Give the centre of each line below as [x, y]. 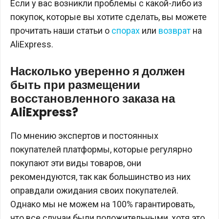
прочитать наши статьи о [61, 31]
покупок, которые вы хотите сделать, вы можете [109, 17]
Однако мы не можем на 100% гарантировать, [102, 204]
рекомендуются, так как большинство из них [100, 177]
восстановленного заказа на [93, 99]
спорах [126, 31]
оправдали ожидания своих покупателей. [94, 190]
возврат [175, 31]
